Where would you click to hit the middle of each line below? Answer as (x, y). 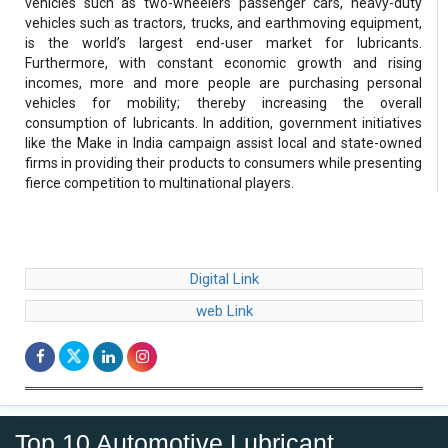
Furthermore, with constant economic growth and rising (223, 63)
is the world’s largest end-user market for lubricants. (223, 43)
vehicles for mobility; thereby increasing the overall (223, 103)
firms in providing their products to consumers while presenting (223, 163)
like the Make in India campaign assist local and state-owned (223, 143)
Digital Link (224, 279)
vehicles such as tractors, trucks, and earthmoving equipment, (223, 23)
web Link (224, 311)
